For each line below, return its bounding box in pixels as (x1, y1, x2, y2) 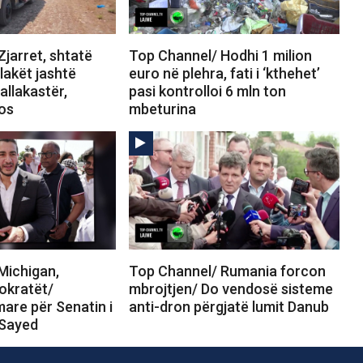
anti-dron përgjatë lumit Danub (128, 297, 329, 315)
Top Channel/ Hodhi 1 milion (128, 46, 312, 64)
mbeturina (128, 100, 196, 117)
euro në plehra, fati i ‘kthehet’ (128, 64, 320, 82)
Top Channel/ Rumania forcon (128, 262, 326, 280)
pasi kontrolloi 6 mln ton (128, 82, 286, 100)
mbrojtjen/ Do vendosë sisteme (128, 280, 333, 297)
